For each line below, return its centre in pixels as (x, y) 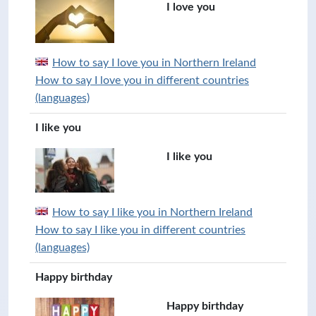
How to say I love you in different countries (142, 80)
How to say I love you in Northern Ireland (154, 63)
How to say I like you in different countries (140, 230)
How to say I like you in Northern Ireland (152, 212)
